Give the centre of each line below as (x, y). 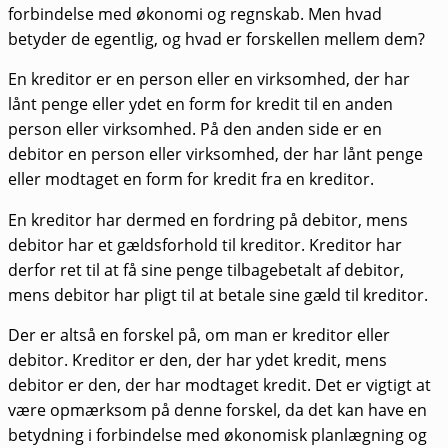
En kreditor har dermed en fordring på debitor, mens (208, 219)
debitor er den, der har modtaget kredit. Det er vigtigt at (219, 385)
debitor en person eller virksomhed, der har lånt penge (215, 154)
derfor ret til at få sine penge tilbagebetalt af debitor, (206, 269)
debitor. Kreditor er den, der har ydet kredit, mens (197, 360)
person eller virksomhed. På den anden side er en (195, 129)
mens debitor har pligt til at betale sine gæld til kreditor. (218, 294)
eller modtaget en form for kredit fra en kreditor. (191, 179)
